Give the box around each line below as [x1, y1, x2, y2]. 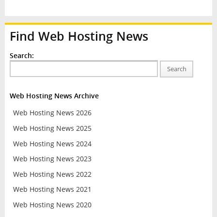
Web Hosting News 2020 [13, 200, 92, 210]
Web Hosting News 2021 [13, 185, 92, 194]
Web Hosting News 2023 [13, 154, 92, 164]
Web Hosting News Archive [9, 91, 99, 100]
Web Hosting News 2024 [13, 139, 92, 148]
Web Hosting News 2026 [13, 108, 92, 118]
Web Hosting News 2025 [13, 124, 92, 133]
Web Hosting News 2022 [13, 169, 92, 179]
